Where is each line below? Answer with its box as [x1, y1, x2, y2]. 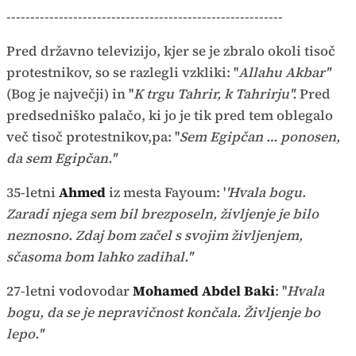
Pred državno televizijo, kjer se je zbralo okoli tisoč [6, 41, 335, 60]
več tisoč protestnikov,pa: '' [6, 126, 180, 146]
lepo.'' [6, 323, 43, 343]
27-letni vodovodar [6, 281, 133, 300]
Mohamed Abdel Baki [133, 281, 275, 300]
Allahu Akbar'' [238, 62, 330, 82]
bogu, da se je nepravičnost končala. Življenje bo [6, 302, 320, 322]
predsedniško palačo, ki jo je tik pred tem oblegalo [6, 105, 333, 125]
